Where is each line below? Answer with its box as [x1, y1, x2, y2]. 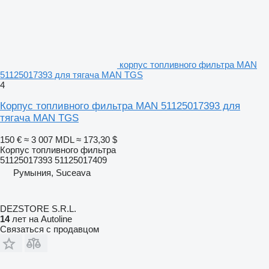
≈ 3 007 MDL [24, 134, 74, 145]
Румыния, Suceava [13, 167, 91, 178]
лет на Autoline [10, 213, 72, 224]
